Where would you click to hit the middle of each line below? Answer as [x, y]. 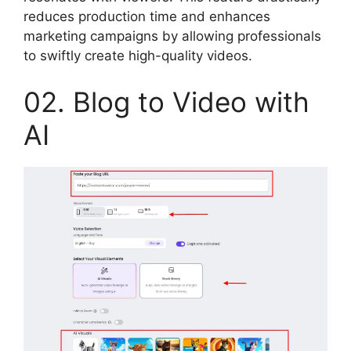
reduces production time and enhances [147, 16]
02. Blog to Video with [166, 102]
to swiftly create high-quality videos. [138, 55]
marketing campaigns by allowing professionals [172, 36]
